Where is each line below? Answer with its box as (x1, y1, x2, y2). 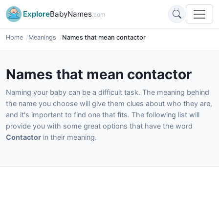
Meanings (28, 34, 57, 41)
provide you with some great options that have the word (6, 122, 193, 130)
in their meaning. (41, 133, 97, 141)
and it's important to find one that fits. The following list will (6, 110, 199, 119)
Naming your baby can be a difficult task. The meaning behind (6, 88, 209, 96)
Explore (23, 9, 50, 19)
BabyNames (50, 9, 92, 19)
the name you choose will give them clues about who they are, (6, 99, 212, 108)
